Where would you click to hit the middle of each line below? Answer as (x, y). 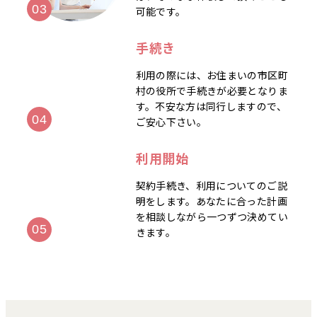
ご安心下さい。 (171, 121)
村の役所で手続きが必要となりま (212, 90)
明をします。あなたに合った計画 (211, 201)
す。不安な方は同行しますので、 (211, 106)
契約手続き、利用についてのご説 (211, 185)
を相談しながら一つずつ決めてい (212, 216)
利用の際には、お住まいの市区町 (212, 75)
